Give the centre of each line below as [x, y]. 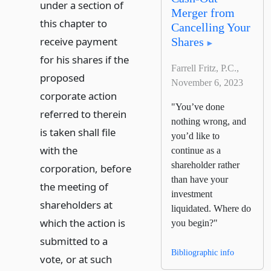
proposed [62, 78]
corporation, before [85, 168]
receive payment [78, 41]
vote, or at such [76, 259]
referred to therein [83, 114]
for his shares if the [84, 60]
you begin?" [195, 223]
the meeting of [74, 187]
